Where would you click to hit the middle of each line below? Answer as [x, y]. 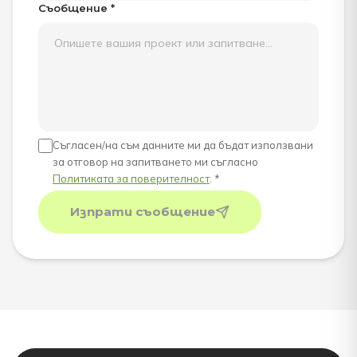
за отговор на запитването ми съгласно [155, 162]
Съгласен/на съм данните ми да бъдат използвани [183, 145]
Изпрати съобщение [143, 212]
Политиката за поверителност [131, 178]
